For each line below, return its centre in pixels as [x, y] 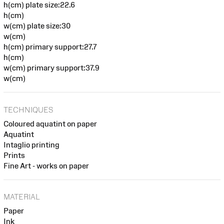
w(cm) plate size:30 [37, 26]
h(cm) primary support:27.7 [50, 47]
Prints [14, 155]
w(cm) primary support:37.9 [51, 68]
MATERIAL [22, 197]
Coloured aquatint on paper [50, 123]
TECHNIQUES [28, 109]
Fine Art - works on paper [46, 165]
